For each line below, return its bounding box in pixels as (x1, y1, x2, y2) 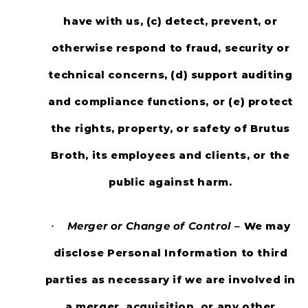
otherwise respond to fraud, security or (51, 42, 290, 55)
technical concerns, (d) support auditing (48, 69, 293, 82)
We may (243, 219, 291, 232)
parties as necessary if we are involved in (45, 273, 296, 286)
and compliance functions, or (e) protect (47, 96, 293, 109)
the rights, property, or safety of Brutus (51, 122, 290, 135)
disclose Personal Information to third (53, 246, 288, 259)
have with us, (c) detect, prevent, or (63, 15, 278, 28)
